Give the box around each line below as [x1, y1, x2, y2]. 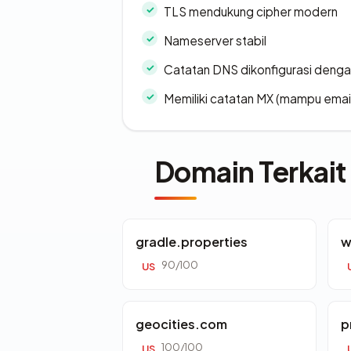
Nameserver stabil [164, 33, 266, 49]
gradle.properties [136, 233, 248, 251]
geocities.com [136, 316, 227, 333]
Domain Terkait [154, 154, 346, 190]
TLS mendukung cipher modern [164, 4, 338, 20]
